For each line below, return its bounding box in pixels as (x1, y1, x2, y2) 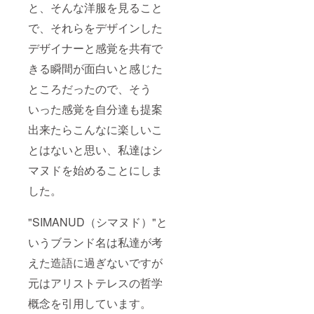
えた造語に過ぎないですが (28, 254, 163, 271)
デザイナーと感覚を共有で (28, 40, 163, 57)
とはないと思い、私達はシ (28, 142, 163, 158)
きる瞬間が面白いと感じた (28, 60, 163, 77)
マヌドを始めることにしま (28, 162, 163, 179)
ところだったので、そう (28, 81, 151, 97)
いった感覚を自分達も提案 (28, 101, 163, 118)
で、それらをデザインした (28, 20, 163, 36)
